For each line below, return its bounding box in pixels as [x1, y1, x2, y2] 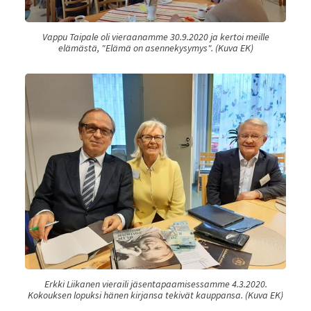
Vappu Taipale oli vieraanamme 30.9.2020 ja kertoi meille [42, 30, 269, 43]
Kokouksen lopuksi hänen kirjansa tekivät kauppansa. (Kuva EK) [28, 288, 283, 301]
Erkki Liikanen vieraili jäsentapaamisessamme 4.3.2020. [44, 277, 267, 290]
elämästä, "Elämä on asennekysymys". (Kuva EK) [58, 41, 253, 54]
